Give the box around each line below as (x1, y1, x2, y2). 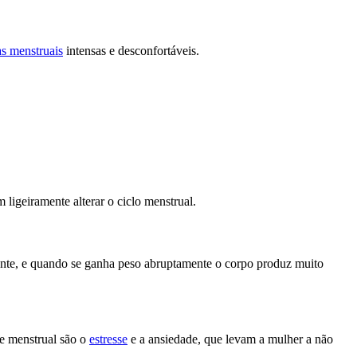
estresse (89, 332, 127, 347)
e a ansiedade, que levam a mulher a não (127, 332, 333, 347)
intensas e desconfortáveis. (63, 44, 199, 58)
